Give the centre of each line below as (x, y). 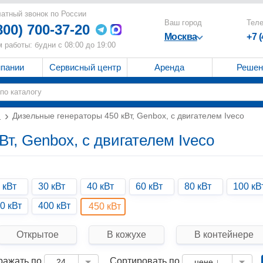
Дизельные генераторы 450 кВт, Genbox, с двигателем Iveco (128, 116)
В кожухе (126, 235)
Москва (181, 37)
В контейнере (224, 235)
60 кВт (149, 186)
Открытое (37, 235)
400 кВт (54, 206)
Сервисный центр (85, 67)
